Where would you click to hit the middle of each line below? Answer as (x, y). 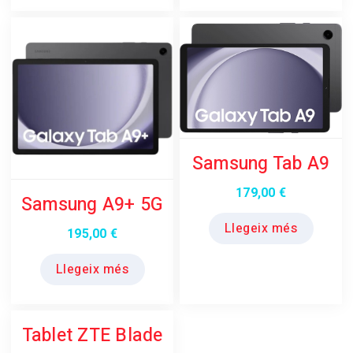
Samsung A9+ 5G (92, 205)
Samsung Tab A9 (261, 164)
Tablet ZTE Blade (92, 336)
